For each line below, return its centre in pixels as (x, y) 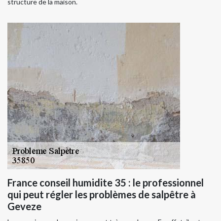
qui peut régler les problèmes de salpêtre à (102, 195)
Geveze (24, 206)
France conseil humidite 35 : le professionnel (106, 183)
